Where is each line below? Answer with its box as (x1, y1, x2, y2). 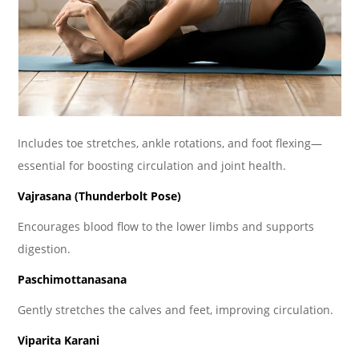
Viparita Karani (18, 332, 100, 348)
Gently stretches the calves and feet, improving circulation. (18, 301, 334, 317)
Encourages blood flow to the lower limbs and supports (18, 218, 315, 234)
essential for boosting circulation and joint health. (18, 157, 287, 173)
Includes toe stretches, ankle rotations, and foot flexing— (18, 135, 323, 151)
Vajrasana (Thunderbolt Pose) (18, 188, 182, 204)
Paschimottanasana (18, 271, 127, 287)
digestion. (18, 240, 71, 256)
